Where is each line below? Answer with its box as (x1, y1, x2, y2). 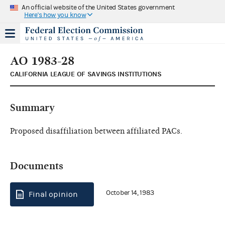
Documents (10, 160, 63, 172)
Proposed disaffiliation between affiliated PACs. (10, 126, 182, 136)
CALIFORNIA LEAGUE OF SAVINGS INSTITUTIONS (10, 69, 162, 78)
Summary (10, 101, 55, 114)
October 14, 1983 (106, 189, 155, 197)
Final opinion (29, 189, 78, 199)
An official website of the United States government (22, 3, 175, 12)
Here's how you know (24, 11, 86, 19)
